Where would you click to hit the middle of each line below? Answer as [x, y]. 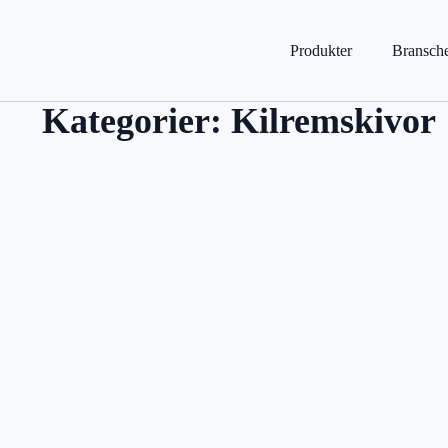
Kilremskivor [333, 121]
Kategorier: [136, 121]
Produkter [321, 50]
